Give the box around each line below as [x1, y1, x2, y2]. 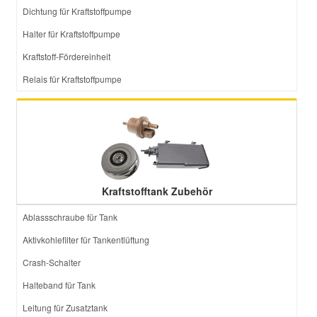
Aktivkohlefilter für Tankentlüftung [23, 234, 149, 246]
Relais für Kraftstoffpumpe [23, 73, 122, 85]
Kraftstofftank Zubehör [101, 184, 212, 198]
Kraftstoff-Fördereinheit [23, 50, 110, 62]
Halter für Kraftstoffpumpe [23, 28, 120, 40]
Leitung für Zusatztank [23, 301, 108, 313]
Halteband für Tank [23, 279, 96, 291]
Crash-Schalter [23, 256, 81, 268]
